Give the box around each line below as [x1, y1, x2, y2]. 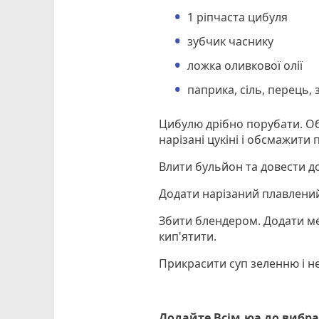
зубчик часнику [187, 33, 274, 50]
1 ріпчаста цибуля [187, 9, 288, 26]
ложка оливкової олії [187, 58, 303, 74]
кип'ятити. [159, 229, 220, 245]
